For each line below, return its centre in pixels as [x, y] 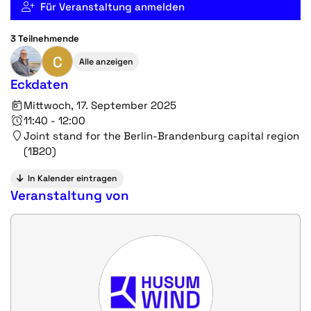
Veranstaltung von [70, 195]
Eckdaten [40, 84]
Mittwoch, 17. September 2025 [100, 105]
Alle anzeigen [106, 61]
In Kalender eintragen [73, 179]
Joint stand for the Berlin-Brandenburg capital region [161, 135]
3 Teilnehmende [45, 39]
